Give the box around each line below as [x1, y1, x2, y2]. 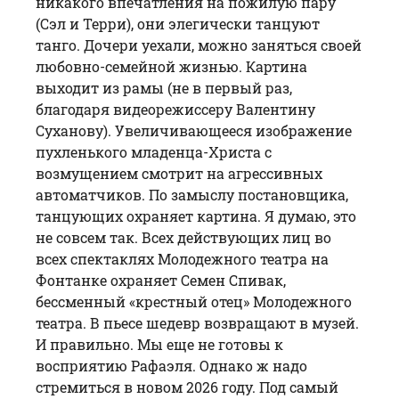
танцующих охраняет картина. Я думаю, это [36, 206, 356, 225]
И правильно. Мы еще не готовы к [36, 334, 283, 354]
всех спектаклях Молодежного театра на [36, 248, 329, 268]
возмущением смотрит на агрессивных [36, 163, 322, 183]
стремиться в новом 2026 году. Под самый [36, 377, 338, 396]
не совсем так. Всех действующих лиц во [36, 227, 331, 247]
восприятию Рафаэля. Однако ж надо [36, 355, 307, 375]
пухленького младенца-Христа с [36, 142, 272, 161]
